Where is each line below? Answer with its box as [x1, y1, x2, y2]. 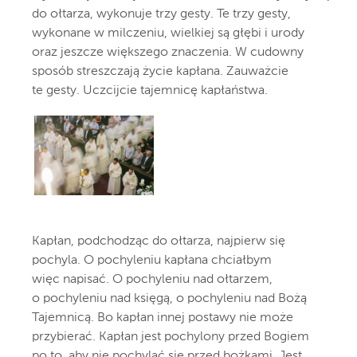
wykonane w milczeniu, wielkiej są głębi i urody [32, 27, 304, 40]
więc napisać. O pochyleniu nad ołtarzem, [32, 273, 273, 287]
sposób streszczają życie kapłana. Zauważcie [32, 65, 288, 78]
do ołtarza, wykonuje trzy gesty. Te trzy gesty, [32, 8, 291, 21]
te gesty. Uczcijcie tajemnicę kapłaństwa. [32, 84, 268, 97]
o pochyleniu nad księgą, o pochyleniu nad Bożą [32, 292, 307, 306]
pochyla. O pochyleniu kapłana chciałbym [32, 254, 272, 268]
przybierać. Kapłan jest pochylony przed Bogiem [32, 331, 309, 344]
